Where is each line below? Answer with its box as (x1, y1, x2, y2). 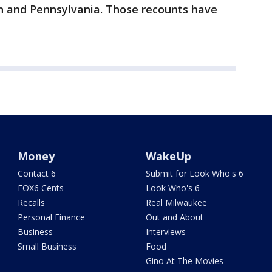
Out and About (145, 211, 203, 223)
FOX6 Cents (18, 182, 64, 194)
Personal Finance (18, 211, 86, 223)
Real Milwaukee (145, 197, 207, 209)
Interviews (145, 226, 186, 238)
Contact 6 (18, 168, 56, 180)
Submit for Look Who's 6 (145, 168, 243, 180)
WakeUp (145, 149, 191, 164)
